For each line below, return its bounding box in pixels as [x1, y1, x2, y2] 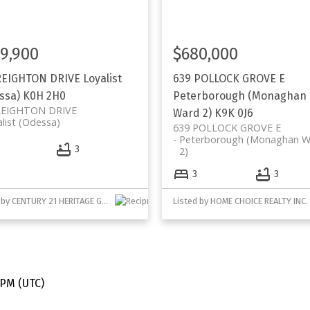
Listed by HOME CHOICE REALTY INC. [172, 195, 308, 206]
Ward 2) [172, 106, 212, 120]
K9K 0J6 [214, 106, 253, 120]
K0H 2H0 [22, 89, 66, 102]
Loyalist [82, 71, 122, 85]
